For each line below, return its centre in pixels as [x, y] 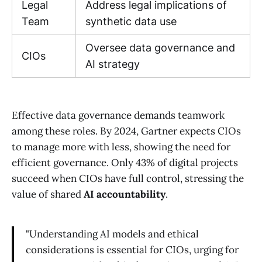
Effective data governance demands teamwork [118, 116]
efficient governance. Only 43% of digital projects [125, 163]
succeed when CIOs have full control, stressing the [128, 179]
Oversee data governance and [160, 48]
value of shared [48, 194]
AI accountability [125, 194]
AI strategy [113, 64]
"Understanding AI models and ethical [112, 234]
